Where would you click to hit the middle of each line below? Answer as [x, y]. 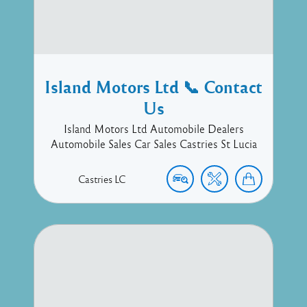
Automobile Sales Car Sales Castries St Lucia [153, 144]
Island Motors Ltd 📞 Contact [153, 86]
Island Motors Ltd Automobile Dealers [153, 128]
